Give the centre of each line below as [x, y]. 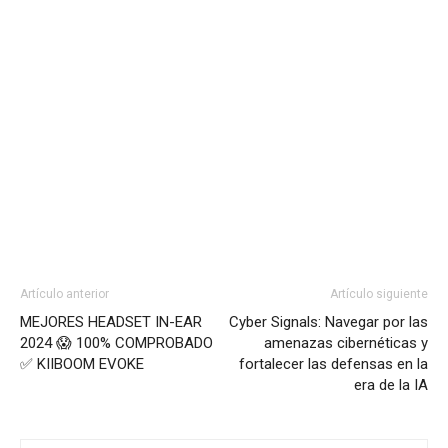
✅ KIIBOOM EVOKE [82, 363]
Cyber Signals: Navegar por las [328, 321]
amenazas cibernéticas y [346, 342]
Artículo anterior [64, 293]
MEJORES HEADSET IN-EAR [111, 321]
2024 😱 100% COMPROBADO [116, 342]
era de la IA [391, 384]
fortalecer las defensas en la [333, 363]
